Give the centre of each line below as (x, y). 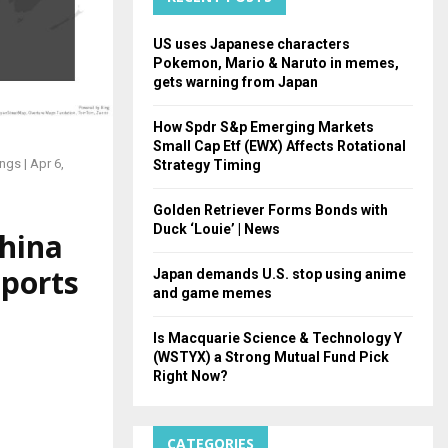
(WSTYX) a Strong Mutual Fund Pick (271, 356)
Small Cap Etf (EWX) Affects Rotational (279, 145)
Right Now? (190, 375)
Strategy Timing (207, 164)
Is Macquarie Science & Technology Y (277, 337)
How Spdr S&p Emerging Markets (263, 126)
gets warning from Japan (235, 81)
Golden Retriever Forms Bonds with (270, 209)
